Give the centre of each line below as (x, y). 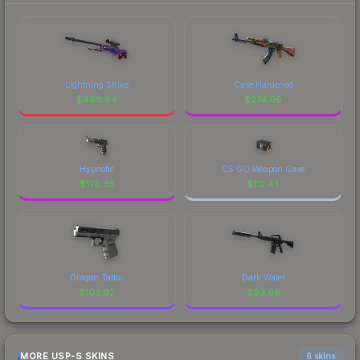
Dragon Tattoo (97, 277)
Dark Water (263, 277)
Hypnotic (97, 168)
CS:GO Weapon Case (263, 168)
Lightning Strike (97, 84)
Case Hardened (263, 84)
